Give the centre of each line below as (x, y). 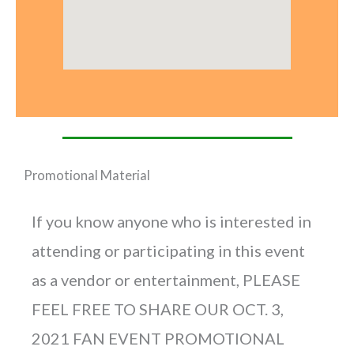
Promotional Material (87, 175)
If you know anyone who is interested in (171, 221)
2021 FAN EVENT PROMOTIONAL (158, 338)
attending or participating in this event (168, 250)
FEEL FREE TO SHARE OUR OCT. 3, (158, 309)
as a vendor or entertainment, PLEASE (166, 279)
